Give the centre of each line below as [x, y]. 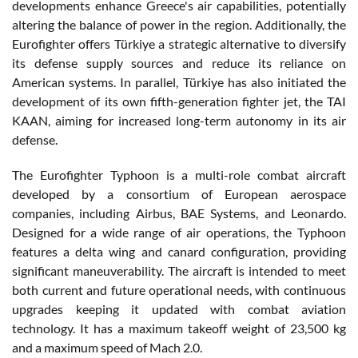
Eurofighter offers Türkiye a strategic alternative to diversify [179, 43]
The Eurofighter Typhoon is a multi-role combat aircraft [179, 174]
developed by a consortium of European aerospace [179, 193]
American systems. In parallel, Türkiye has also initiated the [179, 82]
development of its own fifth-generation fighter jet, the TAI [179, 101]
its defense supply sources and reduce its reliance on [179, 62]
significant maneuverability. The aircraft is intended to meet [179, 270]
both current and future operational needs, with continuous [179, 289]
